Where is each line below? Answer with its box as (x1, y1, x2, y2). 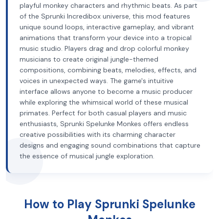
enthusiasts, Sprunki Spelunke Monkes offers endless (20, 119, 189, 128)
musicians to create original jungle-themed (20, 55, 158, 64)
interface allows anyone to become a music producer (20, 87, 193, 96)
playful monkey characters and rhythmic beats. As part (20, 1, 197, 10)
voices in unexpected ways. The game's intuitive (20, 76, 174, 85)
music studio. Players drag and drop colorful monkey (20, 44, 189, 53)
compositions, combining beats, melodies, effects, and (20, 66, 197, 74)
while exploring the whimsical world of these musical (20, 98, 188, 107)
